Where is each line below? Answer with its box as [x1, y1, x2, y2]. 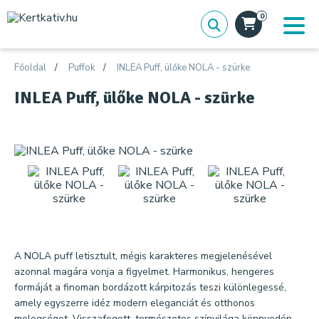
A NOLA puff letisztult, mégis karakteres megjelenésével [14, 249, 272, 263]
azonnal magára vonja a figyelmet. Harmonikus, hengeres [14, 264, 274, 278]
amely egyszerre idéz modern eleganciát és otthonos [14, 296, 255, 310]
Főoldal [14, 61, 46, 74]
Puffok [68, 61, 95, 74]
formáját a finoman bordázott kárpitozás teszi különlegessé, [14, 280, 286, 294]
